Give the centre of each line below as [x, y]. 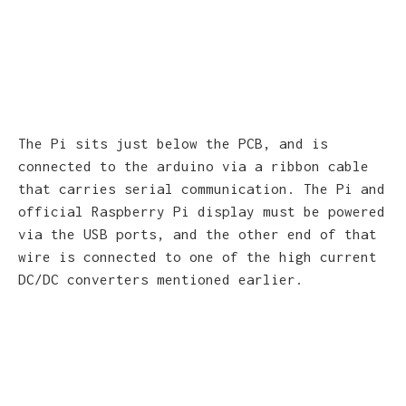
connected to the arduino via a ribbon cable [193, 165]
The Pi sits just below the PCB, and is [173, 143]
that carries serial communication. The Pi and [202, 188]
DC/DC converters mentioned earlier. [161, 279]
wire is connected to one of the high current [198, 256]
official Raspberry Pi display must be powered [202, 211]
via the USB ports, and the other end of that [198, 233]
